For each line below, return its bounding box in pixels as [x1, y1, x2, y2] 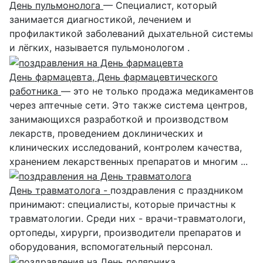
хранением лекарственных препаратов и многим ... [9, 155, 248, 167]
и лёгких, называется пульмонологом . [9, 41, 190, 53]
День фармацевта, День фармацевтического [9, 70, 218, 83]
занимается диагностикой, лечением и [9, 13, 191, 25]
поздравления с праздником [110, 184, 243, 197]
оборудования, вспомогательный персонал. [9, 241, 213, 253]
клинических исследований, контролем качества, [9, 141, 242, 153]
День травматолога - [9, 184, 110, 197]
